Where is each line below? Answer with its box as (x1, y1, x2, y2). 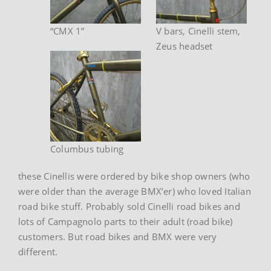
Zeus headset (156, 39, 213, 52)
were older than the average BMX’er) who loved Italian (18, 184, 251, 197)
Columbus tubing (50, 142, 124, 155)
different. (18, 245, 58, 258)
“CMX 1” (50, 24, 85, 37)
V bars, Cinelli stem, (156, 24, 241, 37)
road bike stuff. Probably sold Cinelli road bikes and (18, 200, 240, 212)
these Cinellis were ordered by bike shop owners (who (18, 169, 250, 182)
